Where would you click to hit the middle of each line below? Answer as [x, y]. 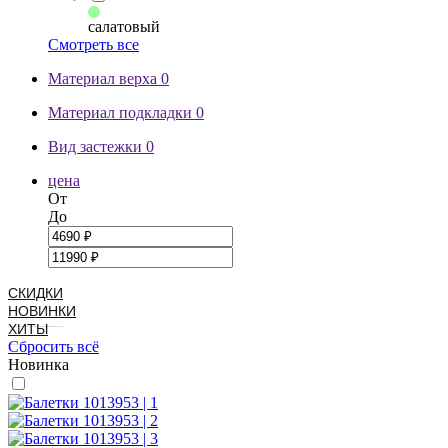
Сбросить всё [53, 346]
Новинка [38, 364]
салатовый [124, 26]
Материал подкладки [122, 112]
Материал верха [104, 78]
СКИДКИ [35, 292]
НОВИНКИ [42, 310]
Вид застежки [97, 146]
